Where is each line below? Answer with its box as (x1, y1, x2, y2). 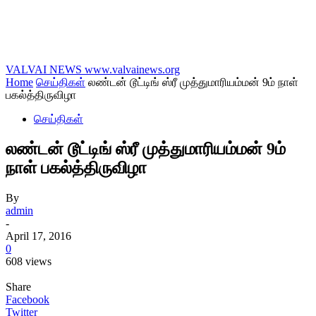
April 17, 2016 (6, 229, 71, 242)
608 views (6, 255, 51, 267)
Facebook (6, 293, 49, 305)
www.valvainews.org (85, 63, 180, 75)
